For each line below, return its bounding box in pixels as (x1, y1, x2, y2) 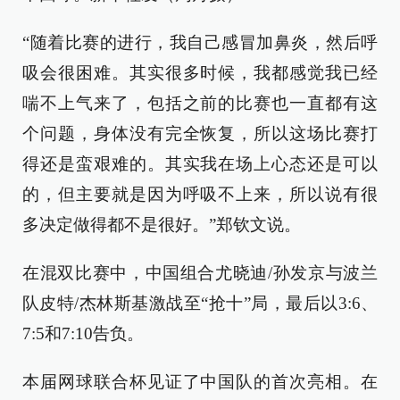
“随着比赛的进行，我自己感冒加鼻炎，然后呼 (22, 32, 378, 52)
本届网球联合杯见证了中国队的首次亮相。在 (22, 371, 378, 391)
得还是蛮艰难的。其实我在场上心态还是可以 (22, 154, 378, 173)
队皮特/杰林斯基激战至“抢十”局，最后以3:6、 (22, 293, 378, 312)
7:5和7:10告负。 (22, 323, 144, 343)
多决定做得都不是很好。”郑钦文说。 (22, 214, 301, 234)
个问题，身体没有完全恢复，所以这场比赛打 (22, 123, 378, 143)
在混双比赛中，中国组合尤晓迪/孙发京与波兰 (22, 262, 378, 282)
